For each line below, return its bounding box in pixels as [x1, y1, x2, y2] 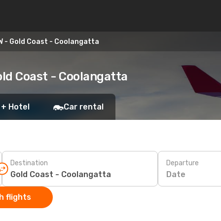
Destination [10, 158, 48, 167]
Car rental [64, 102, 104, 111]
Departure [166, 158, 199, 167]
